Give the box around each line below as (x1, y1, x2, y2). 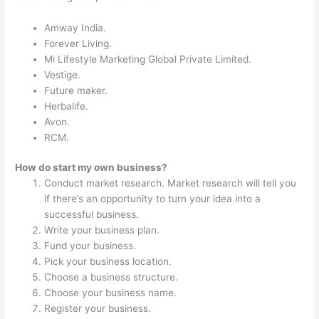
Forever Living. (44, 37, 113, 49)
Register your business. (44, 303, 152, 315)
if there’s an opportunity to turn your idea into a (44, 193, 261, 205)
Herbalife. (44, 100, 89, 112)
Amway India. (44, 21, 107, 33)
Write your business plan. (44, 224, 160, 236)
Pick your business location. (44, 256, 172, 268)
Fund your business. (44, 240, 137, 252)
